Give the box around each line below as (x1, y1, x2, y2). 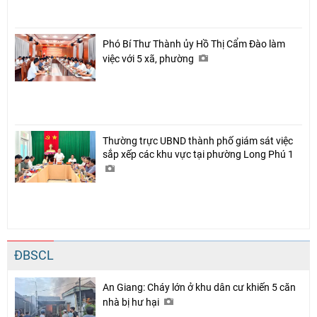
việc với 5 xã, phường (103, 52, 196, 64)
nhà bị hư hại (103, 296, 161, 308)
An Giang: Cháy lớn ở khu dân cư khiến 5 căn (103, 281, 296, 293)
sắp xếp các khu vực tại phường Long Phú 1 (103, 148, 296, 160)
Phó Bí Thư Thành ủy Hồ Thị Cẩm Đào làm (103, 38, 285, 50)
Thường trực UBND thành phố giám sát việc (103, 134, 293, 146)
